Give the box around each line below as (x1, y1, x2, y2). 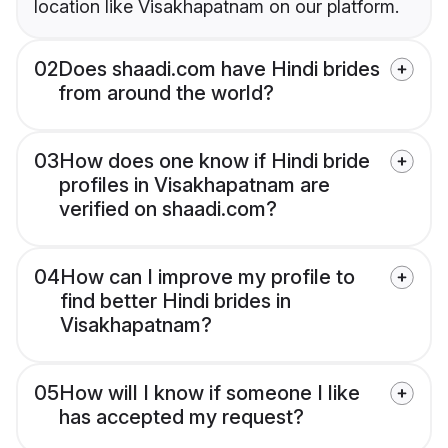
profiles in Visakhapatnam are (59, 173, 330, 198)
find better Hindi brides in (60, 289, 291, 314)
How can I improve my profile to (60, 265, 355, 290)
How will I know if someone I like (59, 381, 360, 406)
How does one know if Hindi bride (59, 149, 370, 174)
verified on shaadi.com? (59, 197, 277, 222)
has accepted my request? (59, 405, 304, 430)
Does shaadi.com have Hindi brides (58, 57, 380, 82)
